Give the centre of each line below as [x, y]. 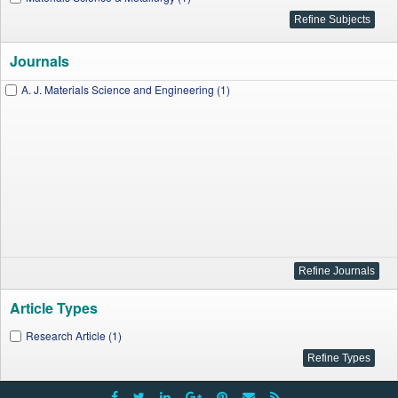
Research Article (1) [74, 335]
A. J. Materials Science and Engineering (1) [126, 89]
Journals [40, 61]
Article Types [54, 308]
